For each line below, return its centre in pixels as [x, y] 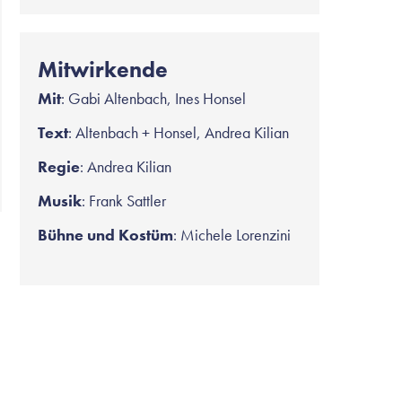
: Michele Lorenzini [232, 235]
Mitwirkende [103, 70]
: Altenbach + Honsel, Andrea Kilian [179, 132]
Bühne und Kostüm [105, 235]
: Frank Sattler [124, 201]
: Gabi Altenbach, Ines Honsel [153, 98]
